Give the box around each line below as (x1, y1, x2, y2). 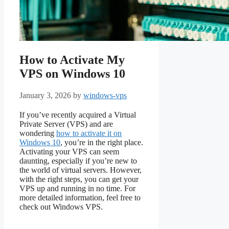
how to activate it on (56, 129, 122, 138)
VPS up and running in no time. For (19, 184, 135, 193)
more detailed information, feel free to (19, 193, 141, 202)
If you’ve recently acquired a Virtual (19, 110, 136, 120)
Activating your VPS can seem (19, 147, 119, 156)
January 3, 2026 (19, 91, 71, 100)
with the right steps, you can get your (19, 175, 139, 184)
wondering (19, 129, 56, 138)
